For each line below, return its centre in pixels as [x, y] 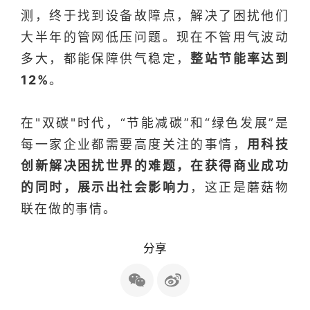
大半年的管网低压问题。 [99, 37]
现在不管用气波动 [232, 37]
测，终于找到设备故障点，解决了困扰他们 [155, 15]
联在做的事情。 [69, 208]
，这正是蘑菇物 [240, 187]
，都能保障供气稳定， [120, 58]
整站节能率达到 [240, 58]
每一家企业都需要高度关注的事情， [134, 144]
